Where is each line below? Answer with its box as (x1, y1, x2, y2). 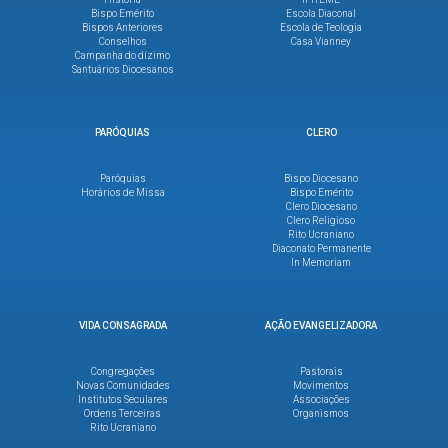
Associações (292, 393, 350, 405)
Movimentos (293, 379, 350, 391)
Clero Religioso (287, 214, 356, 226)
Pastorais (299, 365, 343, 377)
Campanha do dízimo (75, 49, 171, 61)
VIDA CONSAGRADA (78, 319, 167, 331)
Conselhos (98, 35, 147, 47)
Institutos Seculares (77, 393, 168, 405)
